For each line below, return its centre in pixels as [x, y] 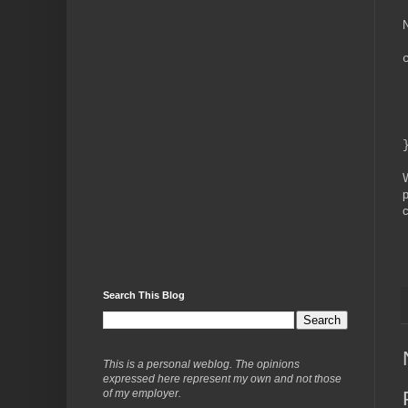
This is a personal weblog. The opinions [201, 365]
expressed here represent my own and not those [222, 379]
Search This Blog [143, 296]
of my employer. [142, 394]
